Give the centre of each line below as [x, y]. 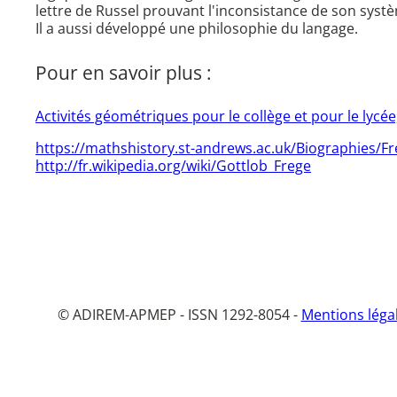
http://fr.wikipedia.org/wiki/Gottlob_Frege [173, 166]
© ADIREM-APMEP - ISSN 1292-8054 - [179, 315]
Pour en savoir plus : [124, 72]
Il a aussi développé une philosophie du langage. [197, 28]
